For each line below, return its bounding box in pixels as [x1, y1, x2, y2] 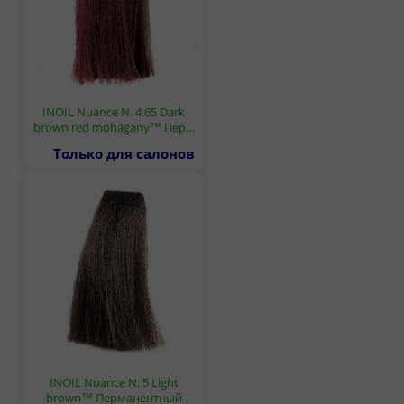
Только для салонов [53, 143, 195, 162]
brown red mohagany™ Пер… [32, 118, 195, 135]
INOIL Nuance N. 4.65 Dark [42, 103, 185, 120]
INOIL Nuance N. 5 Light [49, 373, 179, 390]
